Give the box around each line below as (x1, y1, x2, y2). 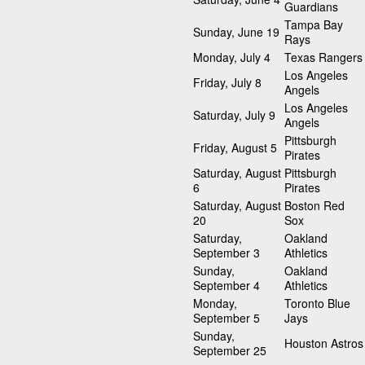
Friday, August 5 (193, 139, 277, 156)
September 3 (193, 244, 260, 262)
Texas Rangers (284, 49, 363, 66)
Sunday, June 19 (193, 24, 279, 41)
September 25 (193, 342, 266, 359)
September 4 (193, 277, 260, 294)
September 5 (193, 310, 260, 327)
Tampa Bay (284, 16, 343, 33)
